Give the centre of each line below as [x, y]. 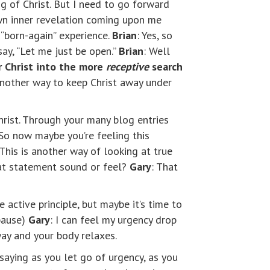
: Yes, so [155, 36]
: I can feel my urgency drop [113, 220]
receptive [129, 67]
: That [165, 167]
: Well [157, 51]
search [167, 67]
